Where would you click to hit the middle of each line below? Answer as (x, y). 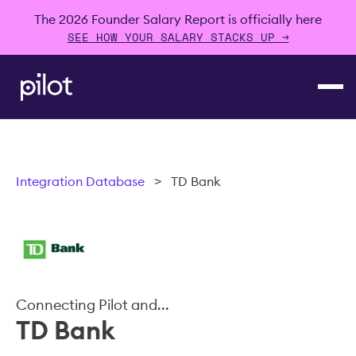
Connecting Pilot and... (93, 305)
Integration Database (80, 181)
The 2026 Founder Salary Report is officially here (178, 19)
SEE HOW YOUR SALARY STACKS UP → (178, 37)
